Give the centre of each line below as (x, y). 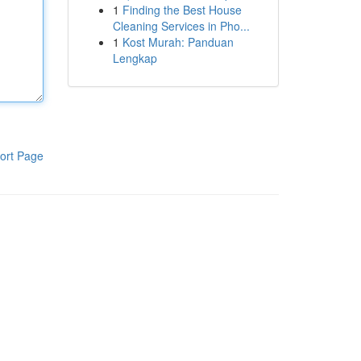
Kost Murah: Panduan (178, 42)
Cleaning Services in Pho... (181, 26)
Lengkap (135, 58)
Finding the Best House (182, 10)
